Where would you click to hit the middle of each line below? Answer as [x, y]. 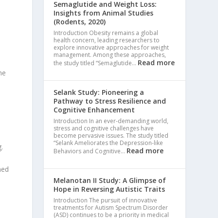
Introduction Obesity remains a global [106, 33]
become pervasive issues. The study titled [111, 135]
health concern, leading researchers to [107, 40]
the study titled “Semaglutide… [96, 63]
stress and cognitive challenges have [104, 128]
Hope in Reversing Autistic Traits [109, 189]
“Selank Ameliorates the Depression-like [109, 143]
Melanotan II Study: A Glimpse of [110, 180]
